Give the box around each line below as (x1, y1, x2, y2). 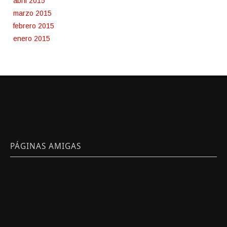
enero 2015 (13, 34, 50, 43)
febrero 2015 (13, 22, 54, 30)
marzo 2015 (13, 9, 52, 18)
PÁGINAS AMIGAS (10, 141, 81, 152)
